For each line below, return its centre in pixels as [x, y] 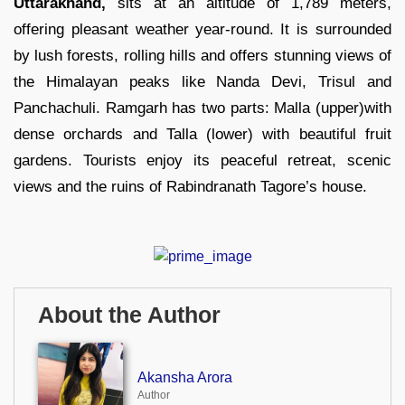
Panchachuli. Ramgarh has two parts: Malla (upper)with [202, 108]
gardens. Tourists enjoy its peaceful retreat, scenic [202, 161]
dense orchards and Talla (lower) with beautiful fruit [202, 135]
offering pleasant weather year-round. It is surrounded [202, 30]
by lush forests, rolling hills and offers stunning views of [202, 56]
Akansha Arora [184, 378]
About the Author [129, 315]
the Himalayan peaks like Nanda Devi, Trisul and [202, 82]
